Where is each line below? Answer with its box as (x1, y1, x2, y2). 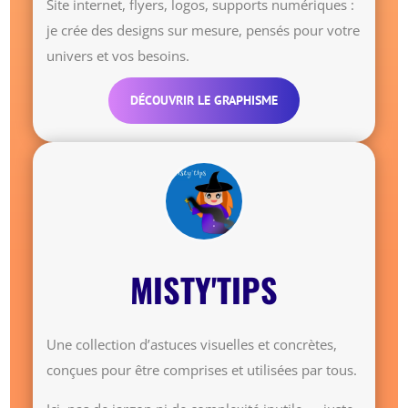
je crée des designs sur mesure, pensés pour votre (46, 20, 361, 39)
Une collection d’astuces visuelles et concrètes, (46, 334, 338, 353)
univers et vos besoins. (46, 46, 190, 65)
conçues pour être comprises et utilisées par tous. (46, 360, 358, 379)
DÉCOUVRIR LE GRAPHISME (130, 91, 278, 108)
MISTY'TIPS (130, 264, 278, 313)
